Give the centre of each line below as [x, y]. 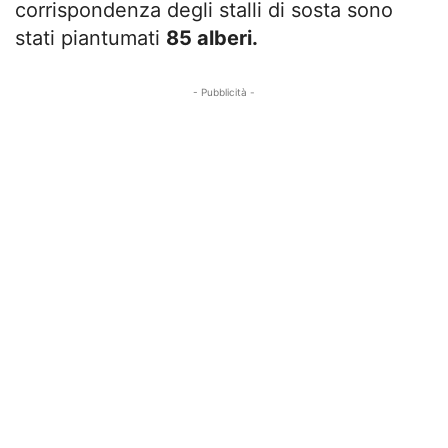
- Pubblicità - [224, 91]
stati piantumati [90, 37]
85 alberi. [212, 37]
